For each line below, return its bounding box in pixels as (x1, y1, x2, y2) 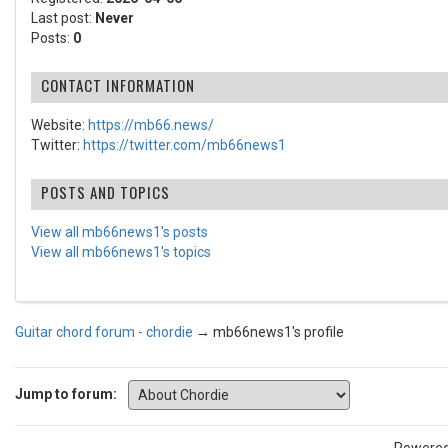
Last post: (31, 10, 95, 26)
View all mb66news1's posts (31, 224, 208, 240)
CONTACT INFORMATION (41, 74, 195, 96)
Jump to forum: (15, 385, 117, 402)
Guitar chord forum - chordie (15, 324, 193, 340)
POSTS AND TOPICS (41, 181, 170, 203)
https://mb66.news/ (88, 117, 214, 133)
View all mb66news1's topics (31, 244, 211, 260)
